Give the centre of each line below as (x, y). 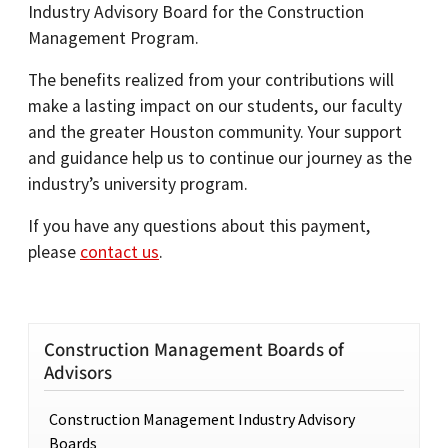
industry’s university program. (138, 184)
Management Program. (113, 38)
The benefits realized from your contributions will (211, 80)
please (54, 252)
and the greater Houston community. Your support (215, 132)
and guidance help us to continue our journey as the (220, 158)
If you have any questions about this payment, (199, 226)
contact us (119, 252)
